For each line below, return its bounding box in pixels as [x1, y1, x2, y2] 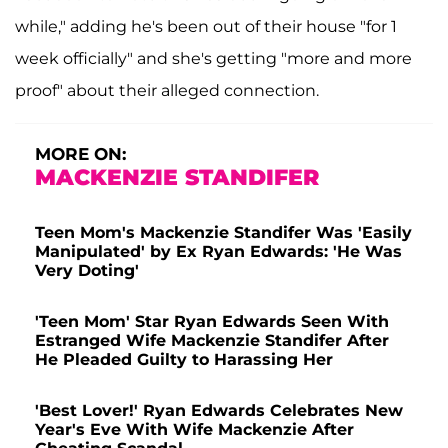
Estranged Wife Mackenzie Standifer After [35, 331, 389, 351]
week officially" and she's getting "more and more [15, 49, 412, 69]
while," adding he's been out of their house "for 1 [15, 17, 397, 37]
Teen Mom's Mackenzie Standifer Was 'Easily [35, 223, 412, 243]
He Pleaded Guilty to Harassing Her [35, 350, 333, 370]
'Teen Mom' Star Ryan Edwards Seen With [35, 312, 389, 332]
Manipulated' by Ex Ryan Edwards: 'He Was [35, 242, 402, 262]
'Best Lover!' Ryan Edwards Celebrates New [35, 401, 403, 421]
